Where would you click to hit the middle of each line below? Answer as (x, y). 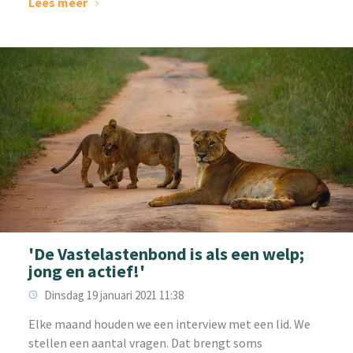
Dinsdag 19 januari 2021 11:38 (113, 295)
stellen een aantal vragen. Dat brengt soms (145, 342)
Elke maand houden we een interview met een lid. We (169, 323)
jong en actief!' (86, 271)
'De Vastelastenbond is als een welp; (166, 253)
